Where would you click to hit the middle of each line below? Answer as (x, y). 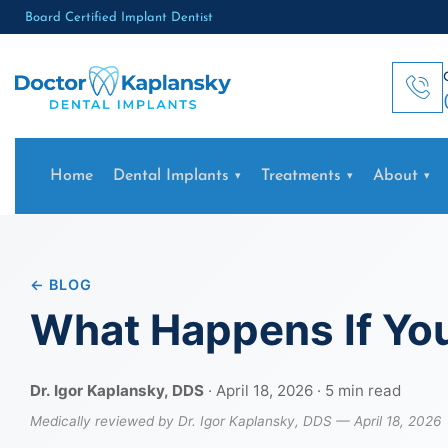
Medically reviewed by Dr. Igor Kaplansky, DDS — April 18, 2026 (235, 420)
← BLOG (61, 284)
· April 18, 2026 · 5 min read (302, 390)
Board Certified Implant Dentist (119, 17)
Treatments (301, 175)
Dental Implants (171, 175)
